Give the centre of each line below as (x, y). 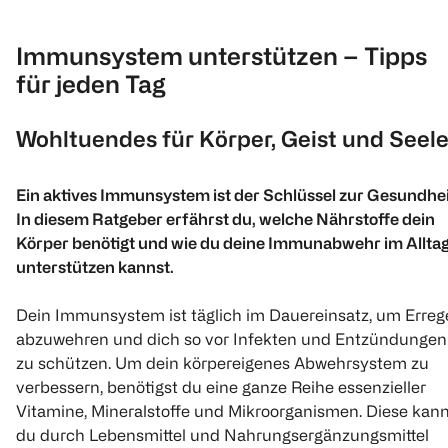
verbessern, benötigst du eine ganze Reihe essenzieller (221, 386)
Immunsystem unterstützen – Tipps (221, 56)
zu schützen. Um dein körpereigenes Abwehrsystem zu (222, 362)
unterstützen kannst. (95, 266)
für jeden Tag (91, 84)
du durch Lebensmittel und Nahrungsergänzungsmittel (222, 434)
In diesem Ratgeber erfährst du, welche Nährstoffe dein (225, 218)
